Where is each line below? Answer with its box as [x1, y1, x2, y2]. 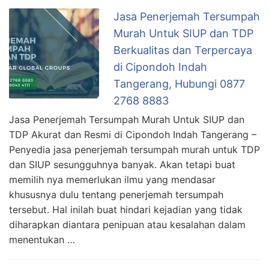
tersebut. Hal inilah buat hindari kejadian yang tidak [9, 204, 243, 216]
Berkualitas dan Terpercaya [113, 44, 252, 57]
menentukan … [9, 234, 75, 246]
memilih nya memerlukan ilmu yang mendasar [9, 174, 216, 186]
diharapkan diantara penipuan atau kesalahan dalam [9, 219, 246, 231]
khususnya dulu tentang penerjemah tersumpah [9, 189, 223, 201]
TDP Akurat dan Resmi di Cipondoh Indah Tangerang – [9, 128, 256, 141]
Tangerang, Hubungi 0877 [113, 77, 245, 91]
